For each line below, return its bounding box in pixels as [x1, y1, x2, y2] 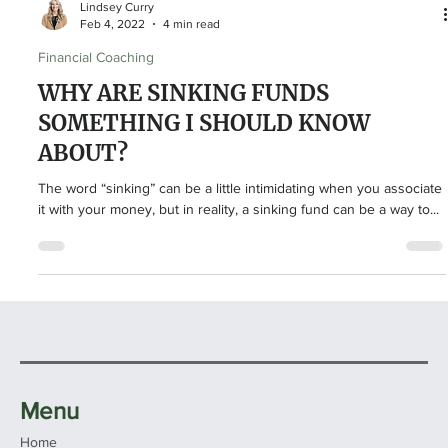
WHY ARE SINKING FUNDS [38, 187, 329, 215]
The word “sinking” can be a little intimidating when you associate [38, 288, 442, 304]
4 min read [163, 124, 220, 139]
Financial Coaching [38, 157, 154, 173]
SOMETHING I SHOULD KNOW [38, 217, 370, 245]
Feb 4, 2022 [80, 124, 145, 139]
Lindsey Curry [80, 108, 154, 122]
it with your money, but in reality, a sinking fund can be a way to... [38, 309, 439, 325]
